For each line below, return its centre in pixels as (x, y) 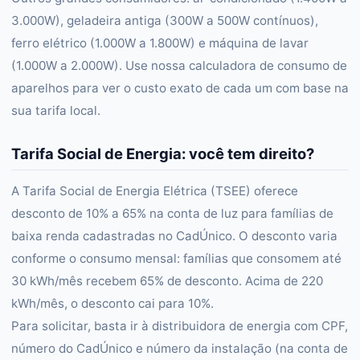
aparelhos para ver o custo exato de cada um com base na (180, 88)
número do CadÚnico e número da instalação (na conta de (180, 348)
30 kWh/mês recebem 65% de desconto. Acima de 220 (167, 281)
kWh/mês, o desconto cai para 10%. (112, 303)
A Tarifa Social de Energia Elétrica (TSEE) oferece (155, 191)
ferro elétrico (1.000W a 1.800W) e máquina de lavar (160, 43)
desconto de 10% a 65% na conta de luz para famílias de (172, 213)
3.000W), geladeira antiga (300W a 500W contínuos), (165, 20)
